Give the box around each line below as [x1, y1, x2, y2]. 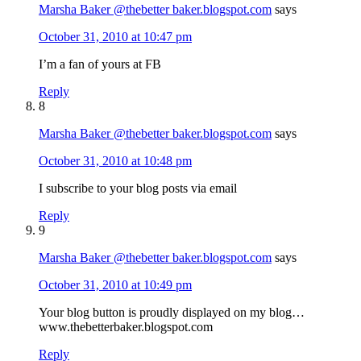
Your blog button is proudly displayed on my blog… [39, 305, 305, 319]
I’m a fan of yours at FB [39, 56, 161, 71]
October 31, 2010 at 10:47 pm [39, 29, 192, 44]
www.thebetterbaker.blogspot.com [39, 319, 213, 334]
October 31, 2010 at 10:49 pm [39, 277, 192, 292]
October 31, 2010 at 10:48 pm [39, 153, 192, 168]
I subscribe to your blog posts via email [39, 180, 237, 195]
